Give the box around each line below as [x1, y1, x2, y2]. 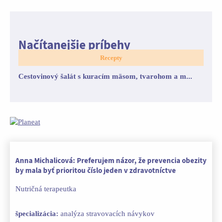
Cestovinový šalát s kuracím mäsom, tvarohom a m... [18, 72, 192, 80]
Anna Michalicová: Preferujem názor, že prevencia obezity [15, 156, 207, 166]
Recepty [100, 54, 122, 61]
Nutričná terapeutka [15, 185, 76, 193]
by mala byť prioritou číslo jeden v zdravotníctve [15, 166, 176, 175]
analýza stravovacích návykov [58, 210, 155, 218]
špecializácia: [15, 210, 58, 218]
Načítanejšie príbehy [18, 37, 130, 53]
